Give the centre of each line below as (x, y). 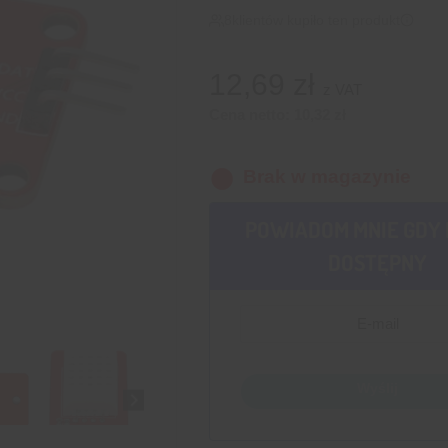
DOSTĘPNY (378, 262)
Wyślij (378, 388)
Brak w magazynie (326, 177)
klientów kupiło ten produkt (315, 20)
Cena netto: (251, 115)
